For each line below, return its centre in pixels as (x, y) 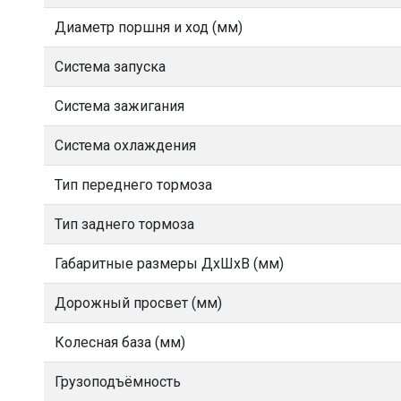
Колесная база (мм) (120, 342)
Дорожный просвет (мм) (138, 303)
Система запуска (110, 67)
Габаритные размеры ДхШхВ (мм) (169, 264)
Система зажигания (119, 106)
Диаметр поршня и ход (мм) (149, 27)
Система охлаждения (125, 145)
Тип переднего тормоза (133, 185)
